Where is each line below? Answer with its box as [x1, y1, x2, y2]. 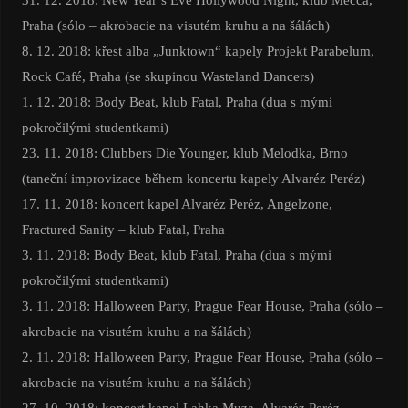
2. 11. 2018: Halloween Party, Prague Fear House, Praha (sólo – [21, 349, 383, 365]
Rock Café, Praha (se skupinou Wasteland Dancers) [21, 68, 314, 85]
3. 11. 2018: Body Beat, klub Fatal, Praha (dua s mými [21, 247, 331, 263]
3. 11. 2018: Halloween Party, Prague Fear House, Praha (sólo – [21, 298, 383, 314]
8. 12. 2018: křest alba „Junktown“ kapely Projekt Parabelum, [21, 43, 374, 59]
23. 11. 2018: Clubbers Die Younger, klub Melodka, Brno [21, 145, 348, 161]
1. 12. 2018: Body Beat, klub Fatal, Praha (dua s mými [21, 94, 332, 110]
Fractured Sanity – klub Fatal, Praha [21, 221, 225, 238]
